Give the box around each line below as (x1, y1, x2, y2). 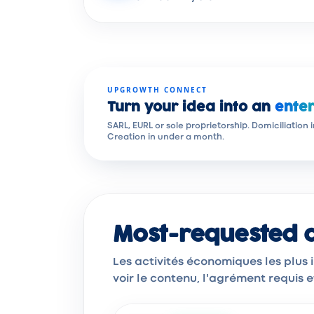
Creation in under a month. (107, 134, 224, 141)
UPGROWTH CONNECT (107, 85, 207, 95)
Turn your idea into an (107, 101, 271, 114)
